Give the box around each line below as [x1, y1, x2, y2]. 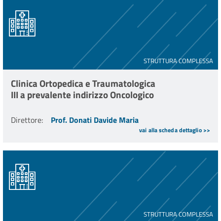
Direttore [11, 114, 41, 126]
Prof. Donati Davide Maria [51, 114, 139, 126]
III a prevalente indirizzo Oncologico [11, 87, 154, 102]
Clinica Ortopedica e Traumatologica [11, 76, 155, 91]
